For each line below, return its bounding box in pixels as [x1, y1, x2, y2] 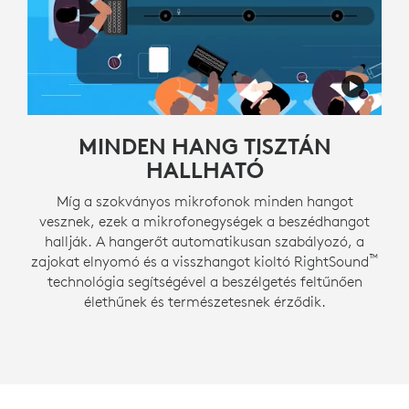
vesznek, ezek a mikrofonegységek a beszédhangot [39, 211, 370, 230]
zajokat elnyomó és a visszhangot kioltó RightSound [31, 251, 369, 270]
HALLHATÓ [145, 155, 264, 184]
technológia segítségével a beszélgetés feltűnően [47, 271, 362, 290]
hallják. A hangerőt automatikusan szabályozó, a [45, 231, 364, 250]
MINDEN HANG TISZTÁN [78, 131, 331, 160]
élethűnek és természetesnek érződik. [83, 291, 326, 310]
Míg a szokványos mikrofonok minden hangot [56, 191, 353, 210]
